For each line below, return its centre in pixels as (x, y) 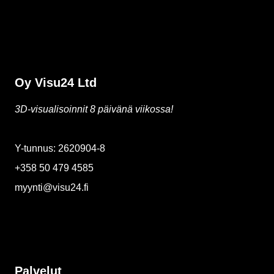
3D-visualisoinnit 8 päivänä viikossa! (94, 109)
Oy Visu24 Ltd (56, 82)
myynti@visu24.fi (52, 187)
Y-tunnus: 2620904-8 (60, 148)
